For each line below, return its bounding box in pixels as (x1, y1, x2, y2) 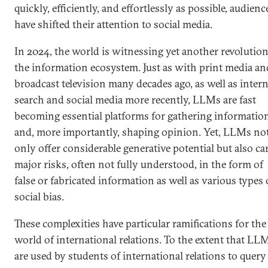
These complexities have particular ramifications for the (14, 217, 266, 230)
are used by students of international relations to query (14, 249, 266, 263)
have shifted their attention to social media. (14, 17, 212, 31)
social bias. (14, 190, 64, 203)
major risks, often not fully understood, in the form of (14, 157, 263, 171)
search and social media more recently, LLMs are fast (14, 93, 256, 106)
